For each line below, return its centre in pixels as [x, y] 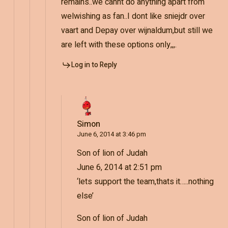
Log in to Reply [94, 65]
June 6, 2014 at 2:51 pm [119, 167]
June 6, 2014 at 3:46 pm [111, 134]
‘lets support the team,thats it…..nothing [145, 181]
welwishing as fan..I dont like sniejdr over [133, 16]
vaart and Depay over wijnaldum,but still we [137, 30]
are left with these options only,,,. [119, 45]
